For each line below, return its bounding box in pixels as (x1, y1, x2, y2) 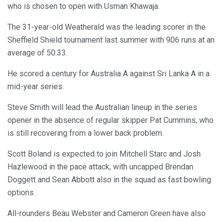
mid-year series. (7, 81, 64, 91)
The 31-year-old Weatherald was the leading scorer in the (7, 22, 206, 32)
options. (7, 187, 35, 197)
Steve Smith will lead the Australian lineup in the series (7, 102, 197, 112)
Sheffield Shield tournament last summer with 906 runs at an (7, 35, 215, 45)
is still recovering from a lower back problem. (7, 128, 164, 138)
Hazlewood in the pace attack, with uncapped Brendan (7, 162, 193, 171)
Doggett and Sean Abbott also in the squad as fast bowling (7, 174, 211, 184)
